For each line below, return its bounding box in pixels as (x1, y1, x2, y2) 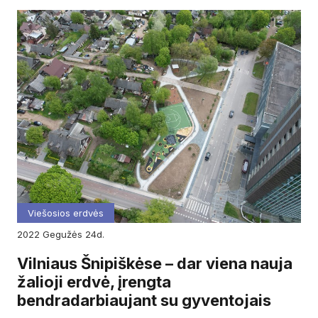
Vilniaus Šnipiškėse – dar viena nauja (17, 253, 292, 273)
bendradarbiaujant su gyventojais (17, 290, 271, 309)
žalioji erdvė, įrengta (17, 272, 171, 291)
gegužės (50, 228, 85, 240)
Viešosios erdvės (28, 207, 104, 219)
